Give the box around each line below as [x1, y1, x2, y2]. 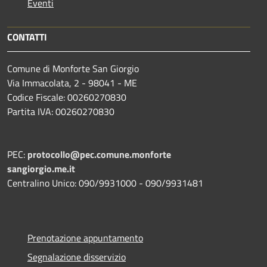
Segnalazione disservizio [27, 249, 126, 264]
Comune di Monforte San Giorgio [7, 61, 139, 76]
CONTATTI [7, 29, 47, 44]
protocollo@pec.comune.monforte [27, 147, 171, 162]
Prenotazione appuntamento [27, 230, 143, 245]
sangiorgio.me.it [7, 161, 75, 176]
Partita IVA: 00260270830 [7, 104, 114, 119]
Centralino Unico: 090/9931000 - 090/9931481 [7, 175, 203, 190]
